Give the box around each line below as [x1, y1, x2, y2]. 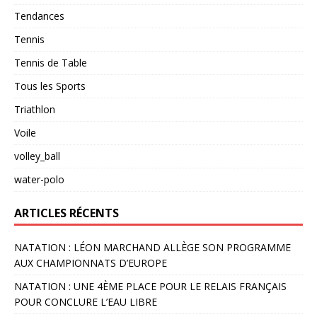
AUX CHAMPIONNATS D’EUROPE [14, 256, 167, 270]
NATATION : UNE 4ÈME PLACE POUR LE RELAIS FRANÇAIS [14, 279, 287, 293]
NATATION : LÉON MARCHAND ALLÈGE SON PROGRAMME [14, 241, 291, 254]
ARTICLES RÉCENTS [14, 205, 119, 221]
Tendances [14, 9, 64, 23]
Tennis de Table [14, 56, 87, 69]
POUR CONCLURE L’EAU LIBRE [14, 295, 157, 309]
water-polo [14, 173, 64, 186]
